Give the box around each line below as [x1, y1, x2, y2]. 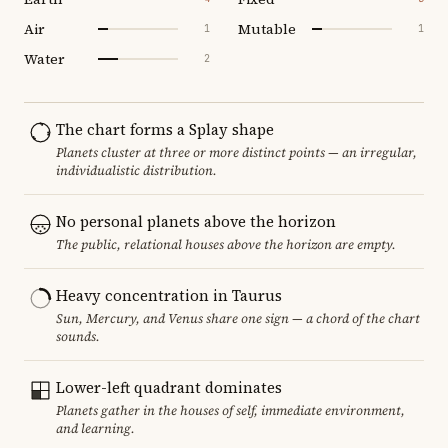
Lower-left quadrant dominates [56, 376, 282, 398]
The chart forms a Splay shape [56, 118, 274, 140]
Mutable [238, 18, 296, 39]
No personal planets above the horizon [56, 210, 336, 232]
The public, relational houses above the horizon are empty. [56, 235, 396, 253]
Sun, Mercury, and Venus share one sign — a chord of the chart [56, 309, 420, 327]
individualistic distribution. [56, 161, 217, 179]
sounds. [56, 327, 100, 345]
